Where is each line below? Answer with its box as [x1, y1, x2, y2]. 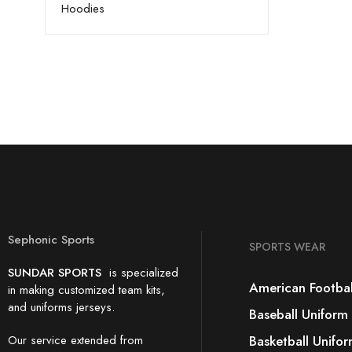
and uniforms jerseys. [8, 299, 115, 316]
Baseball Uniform [249, 305, 348, 324]
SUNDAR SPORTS [8, 264, 105, 281]
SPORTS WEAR [249, 239, 325, 255]
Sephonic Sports [8, 231, 94, 248]
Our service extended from [8, 332, 143, 349]
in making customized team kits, [8, 281, 165, 299]
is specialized [105, 264, 178, 281]
